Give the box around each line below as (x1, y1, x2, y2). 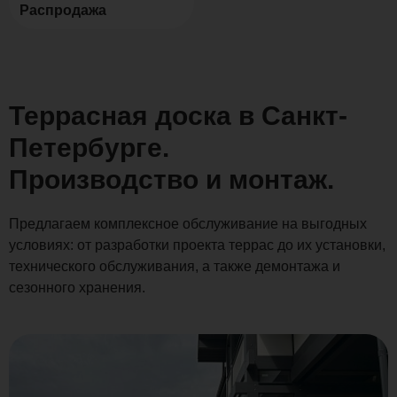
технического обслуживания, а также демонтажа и (9, 258, 340, 274)
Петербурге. (9, 132, 169, 162)
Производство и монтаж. (9, 164, 334, 194)
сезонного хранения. (9, 279, 145, 295)
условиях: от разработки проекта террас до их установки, (9, 237, 385, 253)
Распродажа (19, 2, 106, 18)
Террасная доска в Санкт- (9, 100, 347, 130)
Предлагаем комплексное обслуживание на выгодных (9, 215, 367, 231)
